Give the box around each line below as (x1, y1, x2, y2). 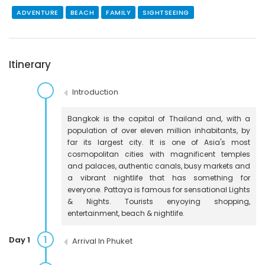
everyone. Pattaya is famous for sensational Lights (67, 184, 250, 195)
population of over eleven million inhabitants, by (67, 125, 250, 135)
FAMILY (106, 7, 131, 17)
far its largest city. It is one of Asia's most (67, 137, 250, 147)
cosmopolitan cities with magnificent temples (67, 148, 250, 159)
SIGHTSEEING (143, 7, 189, 17)
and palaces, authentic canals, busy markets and (67, 160, 250, 171)
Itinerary (9, 57, 51, 72)
